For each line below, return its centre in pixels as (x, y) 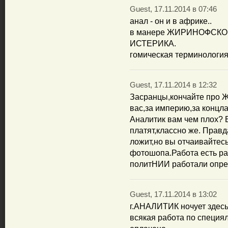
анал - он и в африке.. (171, 21)
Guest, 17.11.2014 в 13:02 (173, 194)
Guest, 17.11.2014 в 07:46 (173, 9)
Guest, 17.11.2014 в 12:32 (173, 85)
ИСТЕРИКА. (153, 44)
